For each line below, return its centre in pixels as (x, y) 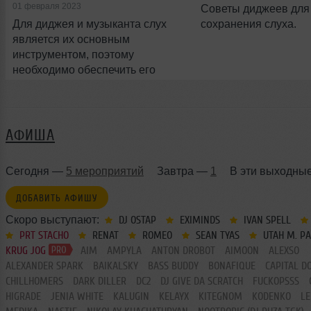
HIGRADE (23, 296)
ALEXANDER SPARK (44, 266)
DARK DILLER (100, 281)
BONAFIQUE (232, 266)
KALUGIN (131, 296)
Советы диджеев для (255, 8)
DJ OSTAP (136, 220)
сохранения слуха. (248, 24)
